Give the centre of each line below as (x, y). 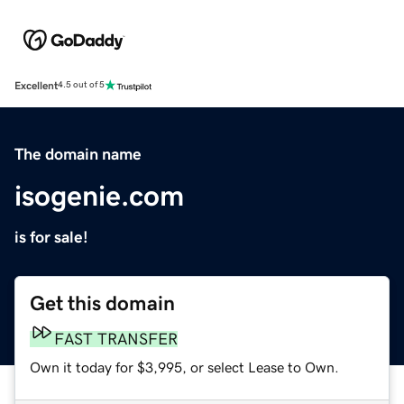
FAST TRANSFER (116, 339)
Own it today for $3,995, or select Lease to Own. (184, 367)
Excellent (36, 85)
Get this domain (102, 303)
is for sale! (51, 237)
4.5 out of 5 (81, 85)
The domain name (78, 154)
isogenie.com (99, 195)
